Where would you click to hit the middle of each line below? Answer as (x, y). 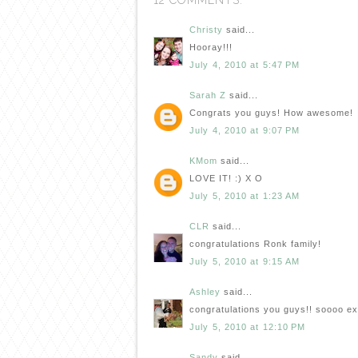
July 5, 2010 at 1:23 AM (245, 195)
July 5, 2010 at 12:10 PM (248, 326)
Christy (206, 29)
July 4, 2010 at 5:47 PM (245, 64)
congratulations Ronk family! (255, 244)
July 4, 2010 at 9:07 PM (245, 130)
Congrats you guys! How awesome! (271, 113)
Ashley (205, 291)
